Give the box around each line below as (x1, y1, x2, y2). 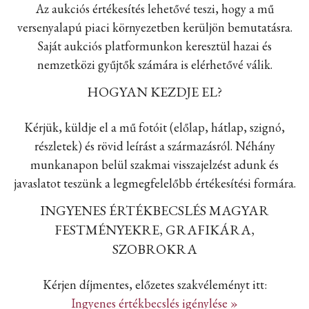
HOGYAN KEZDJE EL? (87, 83, 222, 101)
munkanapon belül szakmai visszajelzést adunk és (30, 157, 279, 172)
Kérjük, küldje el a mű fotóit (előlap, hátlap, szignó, (24, 119, 285, 135)
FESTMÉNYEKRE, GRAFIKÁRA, (54, 221, 255, 239)
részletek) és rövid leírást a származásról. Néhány (34, 138, 275, 154)
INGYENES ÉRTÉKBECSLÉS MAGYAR (40, 201, 269, 219)
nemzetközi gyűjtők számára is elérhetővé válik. (37, 57, 272, 72)
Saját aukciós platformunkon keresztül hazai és (37, 38, 272, 54)
